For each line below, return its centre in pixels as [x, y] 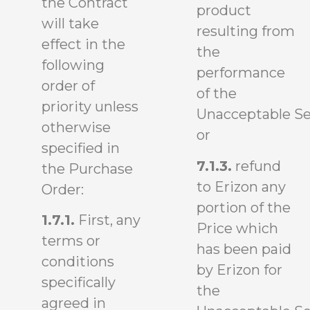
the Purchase [87, 168]
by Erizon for [239, 270]
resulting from [246, 31]
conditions [78, 262]
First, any [108, 220]
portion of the [244, 207]
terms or [71, 241]
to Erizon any [241, 186]
